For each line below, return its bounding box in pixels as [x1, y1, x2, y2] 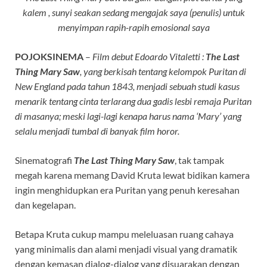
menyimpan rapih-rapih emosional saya [57, 21, 210, 33]
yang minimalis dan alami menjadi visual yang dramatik [15, 243, 237, 254]
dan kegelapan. [15, 198, 76, 210]
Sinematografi [15, 154, 74, 166]
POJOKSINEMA [15, 50, 83, 62]
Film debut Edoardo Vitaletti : [92, 50, 206, 62]
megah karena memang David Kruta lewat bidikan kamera [15, 169, 250, 181]
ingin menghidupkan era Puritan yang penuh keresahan [15, 184, 240, 195]
